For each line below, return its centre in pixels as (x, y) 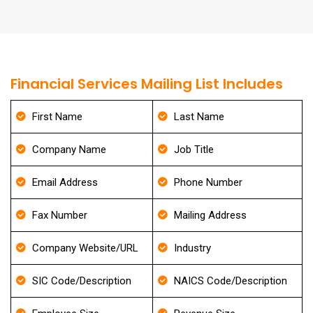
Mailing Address (210, 215)
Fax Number (60, 215)
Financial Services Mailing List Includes (147, 84)
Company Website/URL (85, 248)
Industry (192, 248)
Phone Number (208, 182)
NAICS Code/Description (231, 281)
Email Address (65, 182)
